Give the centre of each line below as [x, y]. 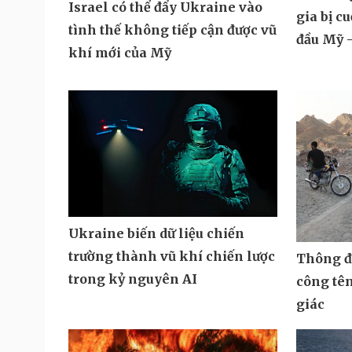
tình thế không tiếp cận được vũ [172, 30]
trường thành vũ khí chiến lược [172, 257]
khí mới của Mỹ [120, 53]
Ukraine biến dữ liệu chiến [156, 234]
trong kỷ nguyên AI [133, 279]
